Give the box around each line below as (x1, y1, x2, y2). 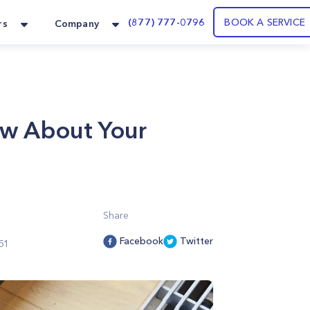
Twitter (180, 235, 213, 247)
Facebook (120, 235, 163, 247)
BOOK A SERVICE (224, 16, 305, 28)
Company (54, 17, 100, 30)
